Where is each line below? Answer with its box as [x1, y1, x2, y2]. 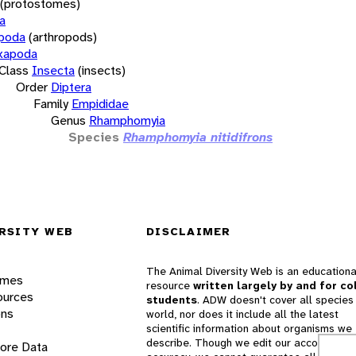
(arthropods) [29, 28, 97, 45]
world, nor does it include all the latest [146, 307, 339, 322]
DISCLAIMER [146, 224, 231, 239]
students [146, 292, 197, 308]
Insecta [32, 61, 75, 79]
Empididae [72, 95, 129, 112]
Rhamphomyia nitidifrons [123, 128, 273, 145]
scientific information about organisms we [146, 321, 352, 336]
